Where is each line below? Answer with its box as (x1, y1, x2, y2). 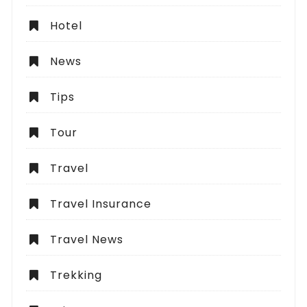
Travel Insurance (50, 196, 152, 212)
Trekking (50, 267, 103, 284)
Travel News (50, 232, 124, 248)
